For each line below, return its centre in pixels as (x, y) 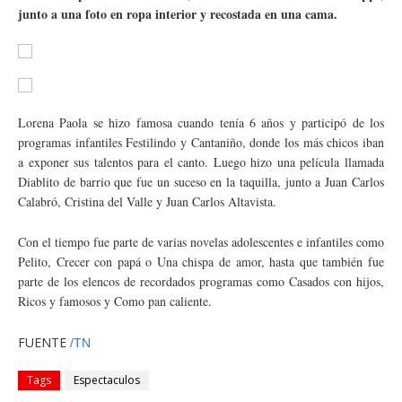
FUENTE (44, 342)
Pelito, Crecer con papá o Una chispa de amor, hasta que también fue (201, 262)
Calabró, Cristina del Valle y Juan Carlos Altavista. (147, 201)
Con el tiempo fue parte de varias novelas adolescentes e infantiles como (201, 242)
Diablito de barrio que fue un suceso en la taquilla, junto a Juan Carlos (201, 182)
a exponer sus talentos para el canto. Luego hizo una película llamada (201, 162)
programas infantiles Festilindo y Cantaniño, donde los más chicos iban (201, 142)
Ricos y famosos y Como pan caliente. (115, 301)
